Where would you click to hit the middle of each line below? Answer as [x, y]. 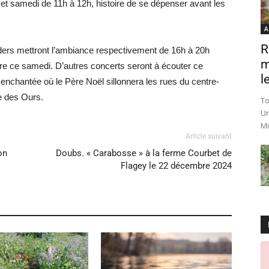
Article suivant [209, 136]
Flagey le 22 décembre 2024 [176, 166]
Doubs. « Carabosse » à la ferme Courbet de [144, 153]
